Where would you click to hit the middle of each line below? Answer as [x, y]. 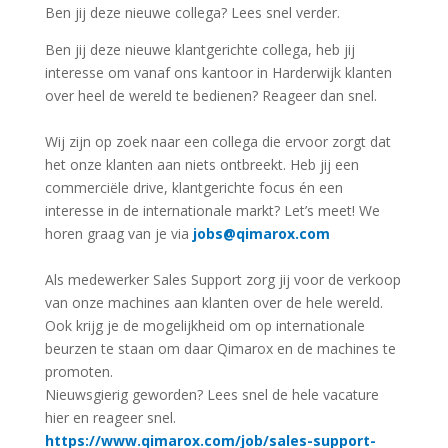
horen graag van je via [118, 233]
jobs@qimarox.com [261, 233]
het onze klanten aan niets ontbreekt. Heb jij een [201, 164]
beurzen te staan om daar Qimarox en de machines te [220, 348]
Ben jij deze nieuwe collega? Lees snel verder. [192, 12]
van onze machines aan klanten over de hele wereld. [213, 302]
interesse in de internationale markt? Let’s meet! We [212, 210]
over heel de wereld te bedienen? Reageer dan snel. [210, 95]
